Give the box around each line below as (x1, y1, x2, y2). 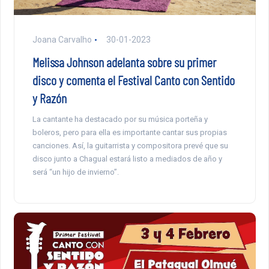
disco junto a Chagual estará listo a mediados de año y (32, 154, 222, 163)
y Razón (32, 89, 67, 106)
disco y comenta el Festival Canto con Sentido (32, 71, 235, 88)
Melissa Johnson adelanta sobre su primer (32, 53, 216, 70)
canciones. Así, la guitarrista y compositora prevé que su (32, 141, 228, 150)
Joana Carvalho (32, 34, 92, 44)
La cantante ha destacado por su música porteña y (32, 114, 208, 124)
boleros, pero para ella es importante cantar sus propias (32, 127, 227, 137)
